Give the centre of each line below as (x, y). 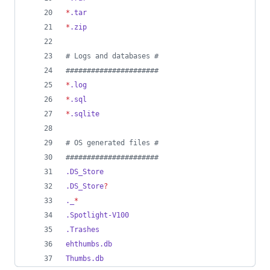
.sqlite (85, 114)
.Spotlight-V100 (97, 215)
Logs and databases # (114, 56)
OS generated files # (114, 143)
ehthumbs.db (89, 244)
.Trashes (83, 230)
